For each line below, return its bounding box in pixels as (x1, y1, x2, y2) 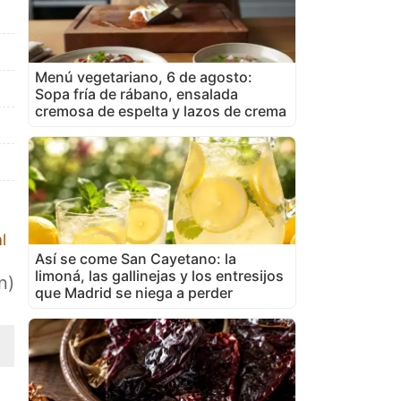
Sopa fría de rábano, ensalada (35, 84, 238, 103)
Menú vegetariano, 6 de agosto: (35, 67, 252, 86)
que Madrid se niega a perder (35, 283, 233, 302)
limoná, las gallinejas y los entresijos (35, 266, 284, 285)
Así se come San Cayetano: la (35, 249, 236, 268)
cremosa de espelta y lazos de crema (35, 101, 286, 120)
